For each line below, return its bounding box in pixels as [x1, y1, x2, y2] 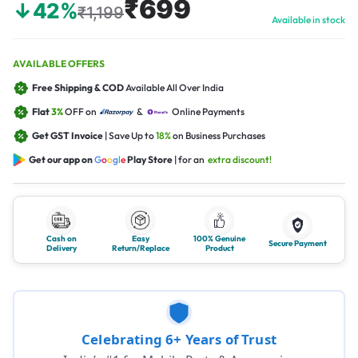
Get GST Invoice [32, 129, 105, 141]
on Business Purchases [173, 129, 265, 141]
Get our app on [29, 153, 94, 165]
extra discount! [208, 153, 272, 165]
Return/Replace [111, 243, 169, 253]
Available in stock [272, 14, 345, 26]
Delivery [46, 243, 77, 253]
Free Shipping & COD [32, 82, 125, 93]
